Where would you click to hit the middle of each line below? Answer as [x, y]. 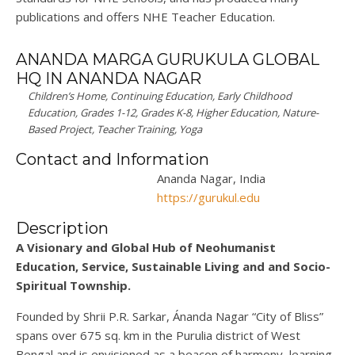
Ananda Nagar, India [212, 179]
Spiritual [43, 286]
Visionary [55, 248]
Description [62, 229]
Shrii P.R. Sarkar [125, 317]
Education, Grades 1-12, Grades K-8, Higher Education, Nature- [173, 113]
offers [123, 17]
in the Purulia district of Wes [218, 336]
